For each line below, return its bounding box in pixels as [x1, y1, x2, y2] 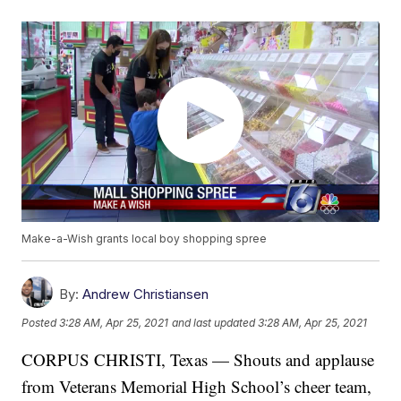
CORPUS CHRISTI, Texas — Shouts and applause [21, 348, 375, 371]
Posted [21, 315, 60, 329]
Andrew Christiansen [82, 286, 209, 303]
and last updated [172, 315, 256, 329]
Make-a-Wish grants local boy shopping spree [21, 232, 268, 246]
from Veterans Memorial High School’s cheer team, [21, 375, 372, 398]
